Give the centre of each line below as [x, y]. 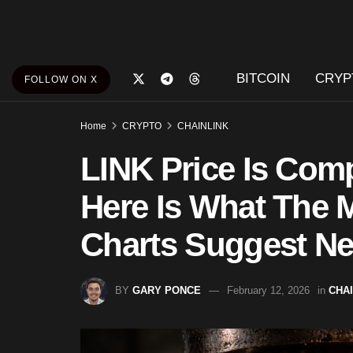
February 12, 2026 [268, 290]
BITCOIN [263, 78]
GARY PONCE [167, 290]
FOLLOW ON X [61, 80]
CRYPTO [142, 126]
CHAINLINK [203, 126]
